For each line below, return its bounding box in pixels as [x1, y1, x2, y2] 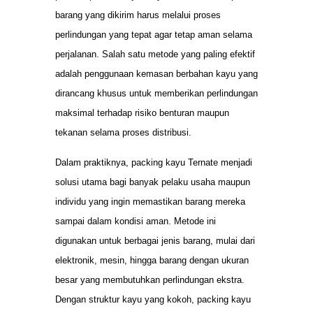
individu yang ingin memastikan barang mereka [55, 196, 245, 207]
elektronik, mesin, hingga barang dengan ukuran [55, 254, 249, 265]
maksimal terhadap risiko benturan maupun [55, 108, 229, 119]
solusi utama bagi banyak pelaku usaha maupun [55, 176, 250, 187]
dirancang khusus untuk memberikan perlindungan [55, 88, 258, 99]
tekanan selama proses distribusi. [55, 127, 191, 138]
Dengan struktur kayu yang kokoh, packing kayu [55, 293, 251, 305]
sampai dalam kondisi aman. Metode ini [55, 215, 216, 226]
